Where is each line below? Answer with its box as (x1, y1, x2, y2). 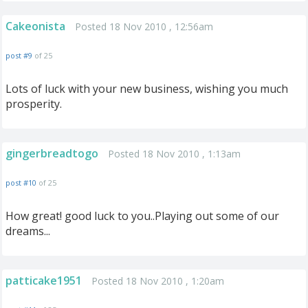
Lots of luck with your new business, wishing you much (5, 81, 288, 96)
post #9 (5, 50, 32, 60)
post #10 (5, 177, 36, 188)
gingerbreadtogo (5, 146, 98, 161)
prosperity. (5, 96, 62, 111)
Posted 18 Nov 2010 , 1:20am (91, 274, 224, 287)
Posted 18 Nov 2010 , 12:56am (75, 20, 213, 33)
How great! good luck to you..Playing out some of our (5, 208, 279, 223)
